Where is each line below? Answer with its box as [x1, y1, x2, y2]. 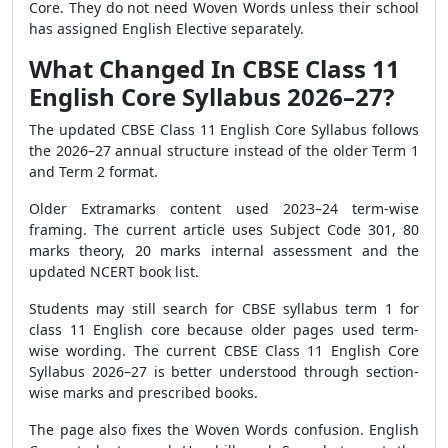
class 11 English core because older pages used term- [29, 320, 419, 339]
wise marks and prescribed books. [29, 383, 258, 402]
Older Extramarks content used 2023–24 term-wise [29, 199, 419, 218]
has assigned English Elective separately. [29, 19, 304, 38]
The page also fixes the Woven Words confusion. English [29, 420, 419, 439]
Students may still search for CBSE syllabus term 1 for [29, 299, 419, 318]
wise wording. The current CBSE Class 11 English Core [29, 341, 419, 360]
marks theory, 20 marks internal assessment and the [29, 241, 419, 260]
